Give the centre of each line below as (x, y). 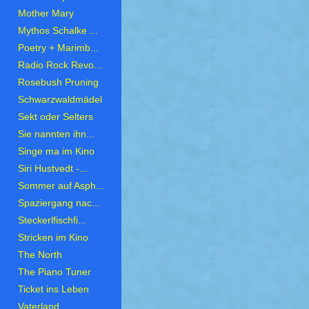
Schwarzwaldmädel (60, 100)
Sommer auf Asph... (61, 186)
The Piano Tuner (54, 272)
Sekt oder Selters (56, 117)
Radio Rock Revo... (60, 66)
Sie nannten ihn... (56, 134)
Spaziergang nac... (59, 203)
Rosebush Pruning (58, 83)
